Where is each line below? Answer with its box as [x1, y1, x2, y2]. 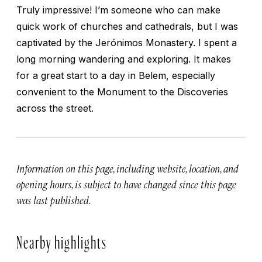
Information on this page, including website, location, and [16, 161, 239, 175]
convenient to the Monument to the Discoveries [16, 85, 228, 98]
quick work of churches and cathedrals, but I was [16, 20, 238, 32]
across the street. [16, 102, 94, 114]
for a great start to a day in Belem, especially [16, 69, 215, 81]
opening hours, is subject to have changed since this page [16, 177, 236, 191]
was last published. [16, 193, 91, 206]
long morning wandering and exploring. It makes [16, 53, 231, 65]
